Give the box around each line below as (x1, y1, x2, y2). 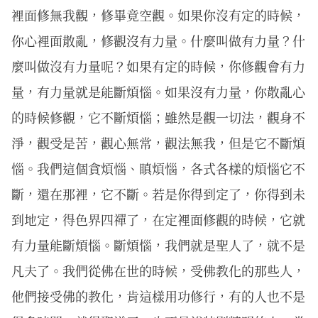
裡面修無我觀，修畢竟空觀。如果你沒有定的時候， (11, 5, 305, 24)
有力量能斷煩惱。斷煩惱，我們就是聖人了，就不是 (11, 235, 305, 254)
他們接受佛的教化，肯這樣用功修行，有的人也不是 (11, 286, 305, 305)
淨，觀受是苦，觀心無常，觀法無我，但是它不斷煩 (11, 133, 305, 152)
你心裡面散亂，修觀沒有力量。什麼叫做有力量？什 (11, 31, 305, 50)
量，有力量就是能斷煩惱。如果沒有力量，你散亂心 (11, 82, 305, 101)
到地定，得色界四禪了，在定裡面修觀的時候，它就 (11, 209, 305, 229)
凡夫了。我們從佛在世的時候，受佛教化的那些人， (11, 261, 305, 280)
